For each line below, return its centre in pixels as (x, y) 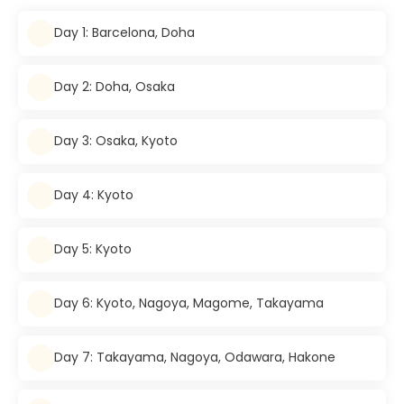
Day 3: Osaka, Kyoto (116, 141)
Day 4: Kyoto (94, 195)
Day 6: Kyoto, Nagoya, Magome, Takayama (189, 303)
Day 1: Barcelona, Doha (124, 33)
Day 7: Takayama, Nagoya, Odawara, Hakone (195, 358)
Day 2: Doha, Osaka (115, 87)
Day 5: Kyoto (93, 249)
